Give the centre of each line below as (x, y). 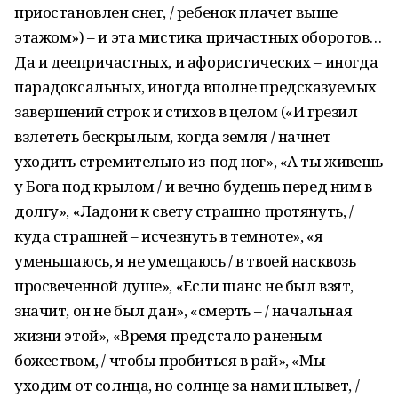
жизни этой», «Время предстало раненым (168, 335)
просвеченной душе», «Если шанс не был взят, (184, 286)
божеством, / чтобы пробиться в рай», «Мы (170, 360)
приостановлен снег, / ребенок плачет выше (176, 12)
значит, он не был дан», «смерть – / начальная (183, 310)
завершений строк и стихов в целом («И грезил (186, 111)
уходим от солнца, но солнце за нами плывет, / (187, 385)
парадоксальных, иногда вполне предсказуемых (195, 87)
